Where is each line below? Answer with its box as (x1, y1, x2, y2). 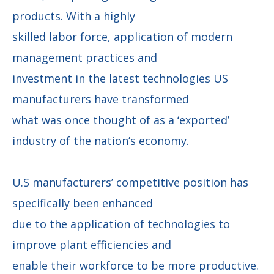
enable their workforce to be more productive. (12, 257, 259, 273)
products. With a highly (12, 8, 135, 23)
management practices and (12, 50, 157, 65)
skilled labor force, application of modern (12, 29, 232, 44)
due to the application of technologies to (12, 216, 230, 231)
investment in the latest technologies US (12, 70, 228, 86)
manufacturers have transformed (12, 91, 189, 106)
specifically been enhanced (12, 195, 153, 210)
